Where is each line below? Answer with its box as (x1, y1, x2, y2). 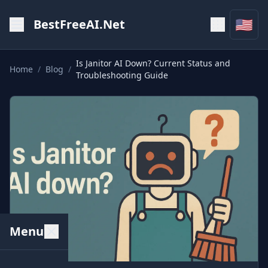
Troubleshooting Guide (76, 69, 168, 81)
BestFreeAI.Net (33, 16, 125, 32)
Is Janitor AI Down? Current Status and (76, 57, 230, 69)
